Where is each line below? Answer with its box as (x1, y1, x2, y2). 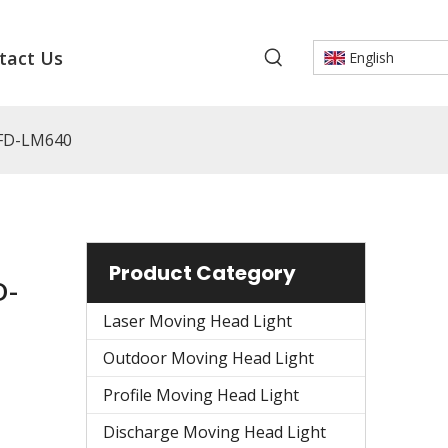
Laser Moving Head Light (103, 309, 292, 332)
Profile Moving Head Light (103, 383, 299, 406)
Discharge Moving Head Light (103, 420, 326, 443)
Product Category (109, 258, 296, 287)
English (348, 48, 394, 67)
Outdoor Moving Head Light (103, 346, 314, 369)
